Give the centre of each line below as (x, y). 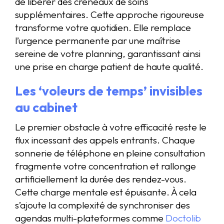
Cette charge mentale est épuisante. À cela (106, 192)
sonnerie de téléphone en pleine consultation (110, 153)
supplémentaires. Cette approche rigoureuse (109, 14)
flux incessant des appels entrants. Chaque (105, 140)
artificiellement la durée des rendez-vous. (101, 179)
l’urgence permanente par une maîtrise (98, 40)
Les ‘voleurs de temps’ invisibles (109, 90)
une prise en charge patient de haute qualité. (109, 66)
